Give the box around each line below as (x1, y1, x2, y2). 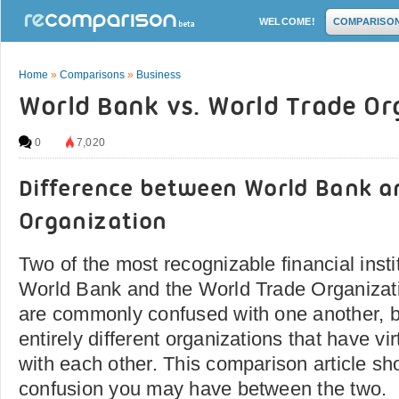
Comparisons (60, 69, 125, 81)
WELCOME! (259, 16, 315, 27)
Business (136, 69, 181, 81)
